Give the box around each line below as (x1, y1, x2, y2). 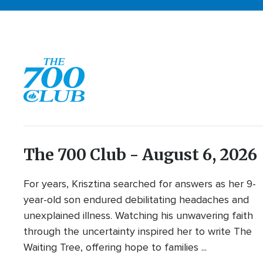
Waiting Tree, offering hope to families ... (23, 241, 207, 254)
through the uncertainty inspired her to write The (23, 225, 252, 238)
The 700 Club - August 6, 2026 (23, 145, 258, 165)
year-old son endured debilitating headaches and (23, 193, 249, 207)
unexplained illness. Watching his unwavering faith (23, 209, 254, 222)
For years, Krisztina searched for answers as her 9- (23, 177, 257, 191)
